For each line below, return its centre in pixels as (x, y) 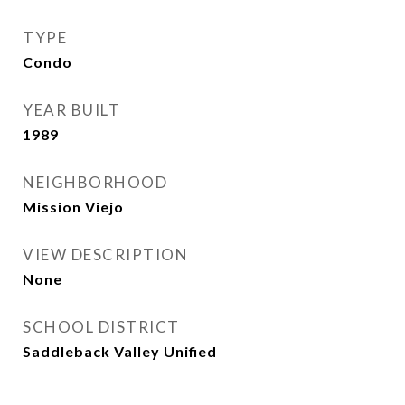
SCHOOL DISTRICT (101, 327)
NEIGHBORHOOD (95, 182)
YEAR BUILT (71, 110)
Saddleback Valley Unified (120, 351)
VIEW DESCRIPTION (105, 254)
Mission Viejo (73, 207)
